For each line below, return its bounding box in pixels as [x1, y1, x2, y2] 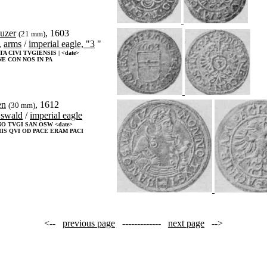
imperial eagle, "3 [29, 39, 95, 49]
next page [168, 218, 204, 228]
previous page [63, 218, 115, 228]
